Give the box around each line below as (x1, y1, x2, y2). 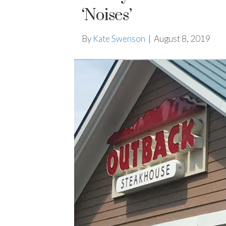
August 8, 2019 (154, 33, 210, 44)
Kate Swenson (93, 33, 145, 44)
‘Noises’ (82, 5, 132, 26)
